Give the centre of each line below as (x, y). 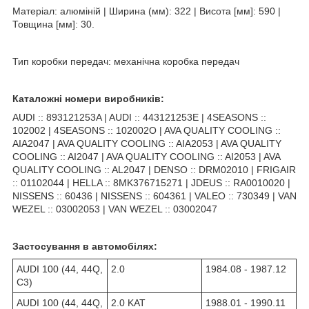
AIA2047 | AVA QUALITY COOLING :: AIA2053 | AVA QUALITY (147, 143)
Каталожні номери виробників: (88, 98)
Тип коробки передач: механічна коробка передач (126, 61)
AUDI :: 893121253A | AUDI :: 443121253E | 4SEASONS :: (139, 117)
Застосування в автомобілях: (85, 246)
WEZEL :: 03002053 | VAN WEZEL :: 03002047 (115, 209)
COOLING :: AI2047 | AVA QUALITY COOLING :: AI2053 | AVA (146, 156)
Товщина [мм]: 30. (53, 24)
